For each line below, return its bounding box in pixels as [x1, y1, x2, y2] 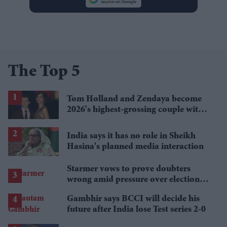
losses [67, 185, 89, 195]
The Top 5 [8, 64, 80, 82]
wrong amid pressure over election [67, 175, 200, 184]
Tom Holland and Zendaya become [67, 95, 202, 104]
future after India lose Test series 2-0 [67, 205, 206, 214]
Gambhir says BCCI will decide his [67, 194, 200, 204]
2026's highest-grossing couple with [67, 105, 203, 115]
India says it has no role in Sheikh [67, 131, 196, 141]
